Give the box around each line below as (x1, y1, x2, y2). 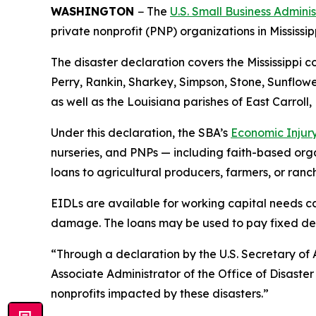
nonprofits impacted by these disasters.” (51, 286, 272, 300)
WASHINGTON (51, 4, 138, 18)
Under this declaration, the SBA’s (51, 126, 231, 140)
